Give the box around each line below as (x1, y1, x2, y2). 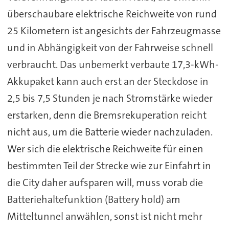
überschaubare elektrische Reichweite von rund (7, 7, 217, 20)
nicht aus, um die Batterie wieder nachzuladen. (7, 125, 213, 139)
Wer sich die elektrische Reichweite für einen (7, 142, 203, 155)
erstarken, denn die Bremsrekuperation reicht (7, 108, 207, 122)
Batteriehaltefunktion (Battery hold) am (7, 192, 180, 206)
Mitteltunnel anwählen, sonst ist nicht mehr (7, 209, 202, 223)
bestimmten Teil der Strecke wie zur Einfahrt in (7, 158, 211, 172)
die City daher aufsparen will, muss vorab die (7, 175, 203, 189)
